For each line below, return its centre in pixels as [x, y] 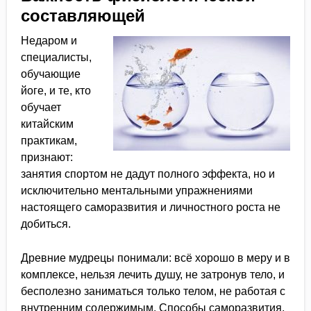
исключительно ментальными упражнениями [137, 191]
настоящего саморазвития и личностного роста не [151, 207]
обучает [41, 107]
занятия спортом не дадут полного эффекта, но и [148, 174]
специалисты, [56, 57]
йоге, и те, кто [56, 91]
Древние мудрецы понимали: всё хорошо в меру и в [155, 258]
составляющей [83, 16]
